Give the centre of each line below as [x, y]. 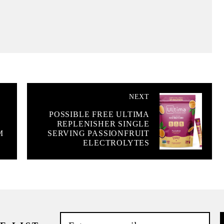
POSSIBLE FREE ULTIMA [99, 114]
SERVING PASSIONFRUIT [98, 133]
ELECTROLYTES [116, 143]
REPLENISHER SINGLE [103, 124]
